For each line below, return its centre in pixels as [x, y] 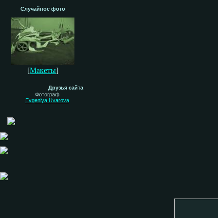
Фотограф [47, 94]
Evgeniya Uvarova [47, 100]
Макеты [43, 70]
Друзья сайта [66, 88]
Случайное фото [43, 9]
